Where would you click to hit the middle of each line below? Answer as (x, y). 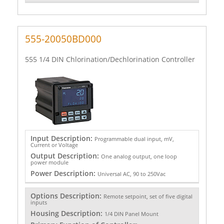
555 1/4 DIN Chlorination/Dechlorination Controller (110, 59)
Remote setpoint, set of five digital (148, 196)
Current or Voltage (54, 144)
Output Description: (65, 155)
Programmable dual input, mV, (134, 138)
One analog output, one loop (139, 156)
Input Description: (62, 138)
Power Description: (64, 173)
